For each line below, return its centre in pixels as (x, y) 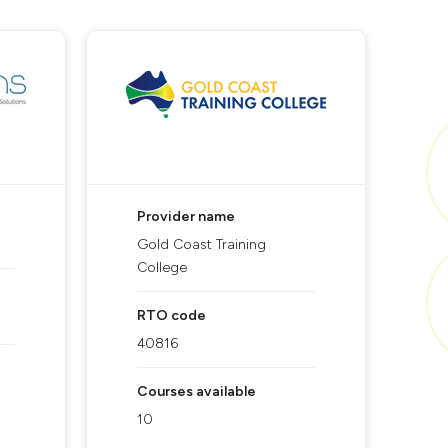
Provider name (186, 216)
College (162, 267)
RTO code (171, 315)
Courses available (196, 391)
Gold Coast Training (201, 244)
